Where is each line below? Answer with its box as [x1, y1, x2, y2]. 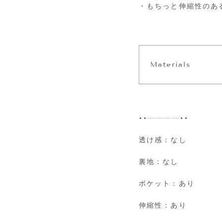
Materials [147, 60, 191, 69]
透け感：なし [139, 136, 187, 145]
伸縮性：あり [139, 201, 187, 210]
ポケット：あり [139, 179, 195, 188]
